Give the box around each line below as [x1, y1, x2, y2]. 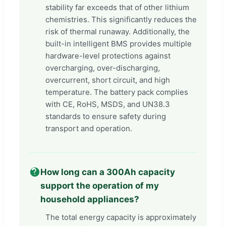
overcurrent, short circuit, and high [45, 75, 170, 85]
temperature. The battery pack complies [45, 87, 188, 97]
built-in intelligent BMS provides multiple [45, 38, 192, 48]
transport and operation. [45, 123, 132, 133]
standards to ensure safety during [45, 111, 166, 121]
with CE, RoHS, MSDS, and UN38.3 [45, 99, 170, 109]
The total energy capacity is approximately [45, 212, 196, 222]
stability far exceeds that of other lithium [45, 2, 189, 12]
